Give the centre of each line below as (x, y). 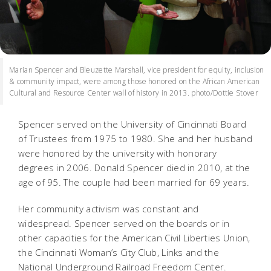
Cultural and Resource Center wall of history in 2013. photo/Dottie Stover (134, 93)
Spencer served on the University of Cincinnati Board (132, 124)
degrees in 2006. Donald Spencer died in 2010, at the (134, 167)
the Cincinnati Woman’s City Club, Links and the (119, 252)
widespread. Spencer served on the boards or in (124, 223)
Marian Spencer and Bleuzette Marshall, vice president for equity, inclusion (137, 70)
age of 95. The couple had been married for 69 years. (134, 182)
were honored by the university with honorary (118, 153)
